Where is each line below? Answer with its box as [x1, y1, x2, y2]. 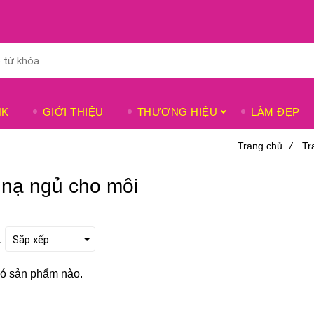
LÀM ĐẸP [251, 106, 300, 118]
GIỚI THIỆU [42, 106, 104, 118]
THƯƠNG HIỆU [137, 106, 217, 118]
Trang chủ [238, 140, 282, 151]
